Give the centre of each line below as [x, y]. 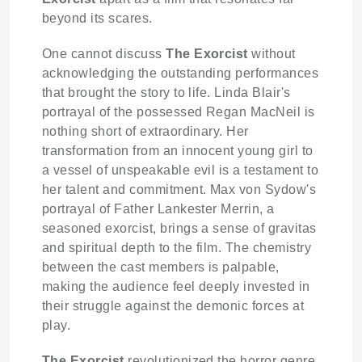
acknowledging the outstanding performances [181, 74]
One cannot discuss [104, 54]
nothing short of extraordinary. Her [145, 132]
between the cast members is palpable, [161, 267]
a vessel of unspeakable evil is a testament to [181, 170]
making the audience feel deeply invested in [176, 287]
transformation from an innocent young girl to [178, 151]
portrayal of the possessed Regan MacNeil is [179, 112]
